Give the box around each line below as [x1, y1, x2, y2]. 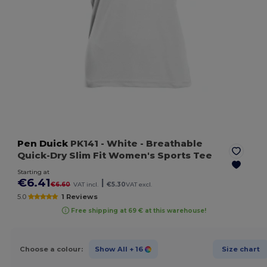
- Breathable [138, 138, 203, 150]
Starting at [17, 168, 50, 176]
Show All [94, 244, 128, 253]
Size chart [221, 244, 260, 253]
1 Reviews [61, 193, 98, 201]
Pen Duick [17, 138, 69, 150]
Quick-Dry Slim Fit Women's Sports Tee [17, 150, 213, 162]
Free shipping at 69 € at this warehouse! [71, 206, 207, 215]
